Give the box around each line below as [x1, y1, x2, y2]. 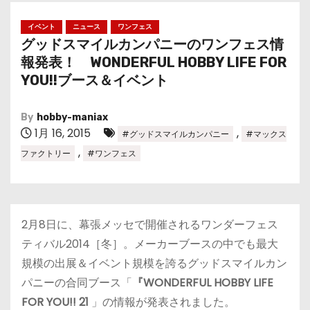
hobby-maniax [37, 111, 108, 123]
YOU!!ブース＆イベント [21, 72, 168, 89]
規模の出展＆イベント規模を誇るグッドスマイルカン [21, 255, 287, 271]
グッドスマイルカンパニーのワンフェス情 [21, 36, 284, 53]
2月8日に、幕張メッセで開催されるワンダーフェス [21, 217, 278, 232]
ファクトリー [21, 147, 71, 159]
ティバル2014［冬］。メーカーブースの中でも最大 [21, 236, 278, 252]
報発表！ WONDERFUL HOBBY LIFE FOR [21, 54, 286, 71]
